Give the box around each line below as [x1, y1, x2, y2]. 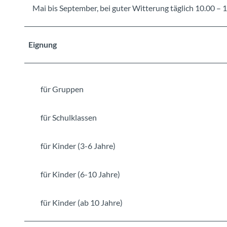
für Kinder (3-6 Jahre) [41, 140, 116, 150]
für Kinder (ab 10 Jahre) [41, 197, 123, 207]
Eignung [28, 39, 57, 49]
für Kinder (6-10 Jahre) [41, 169, 120, 179]
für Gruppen [41, 84, 84, 94]
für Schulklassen [41, 112, 97, 122]
